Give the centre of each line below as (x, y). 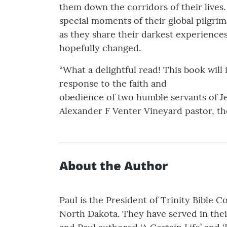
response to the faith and (113, 84)
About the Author (113, 166)
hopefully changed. (100, 48)
